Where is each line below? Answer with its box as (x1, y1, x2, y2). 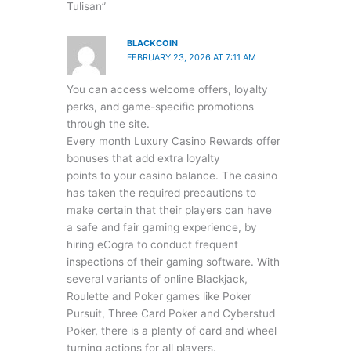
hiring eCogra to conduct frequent (66, 237, 238, 251)
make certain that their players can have (66, 203, 272, 216)
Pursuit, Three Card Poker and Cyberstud (66, 306, 275, 320)
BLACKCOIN (127, 38, 179, 49)
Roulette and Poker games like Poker (66, 289, 251, 302)
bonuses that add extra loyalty (66, 151, 220, 165)
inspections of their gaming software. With (66, 255, 280, 268)
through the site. (66, 117, 150, 130)
